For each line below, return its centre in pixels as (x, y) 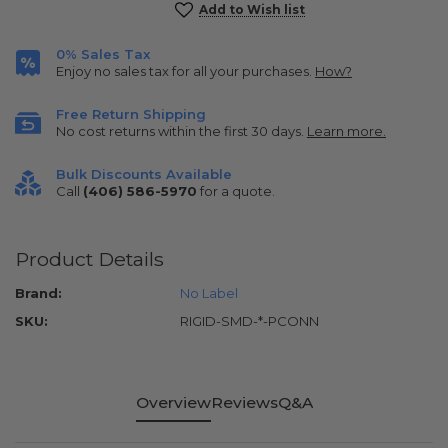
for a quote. (236, 190)
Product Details (89, 258)
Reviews (244, 402)
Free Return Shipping (131, 113)
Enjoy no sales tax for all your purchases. (185, 70)
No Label (209, 292)
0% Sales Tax (103, 53)
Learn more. (346, 130)
